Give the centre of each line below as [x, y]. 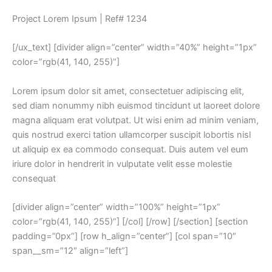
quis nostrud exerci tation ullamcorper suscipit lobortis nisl [131, 134]
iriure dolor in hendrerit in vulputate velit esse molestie [122, 164]
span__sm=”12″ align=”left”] [70, 250]
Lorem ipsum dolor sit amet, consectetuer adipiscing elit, [128, 91]
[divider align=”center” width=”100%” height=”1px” [116, 207]
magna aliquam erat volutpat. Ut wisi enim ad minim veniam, [135, 120]
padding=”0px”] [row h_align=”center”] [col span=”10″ [124, 236]
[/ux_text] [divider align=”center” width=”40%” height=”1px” [134, 48]
